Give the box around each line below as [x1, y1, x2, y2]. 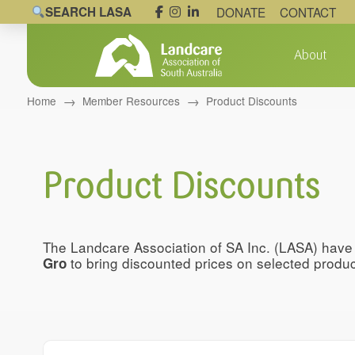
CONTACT [279, 3, 336, 21]
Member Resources [82, 92, 180, 109]
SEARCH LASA [45, 3, 132, 21]
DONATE [216, 3, 265, 21]
